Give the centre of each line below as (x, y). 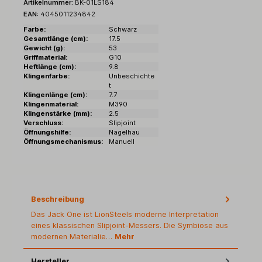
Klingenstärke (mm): (58, 113)
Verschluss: (43, 123)
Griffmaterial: (45, 57)
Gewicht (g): (44, 48)
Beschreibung (58, 199)
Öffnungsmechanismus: (63, 141)
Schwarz (123, 29)
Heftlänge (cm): (50, 66)
